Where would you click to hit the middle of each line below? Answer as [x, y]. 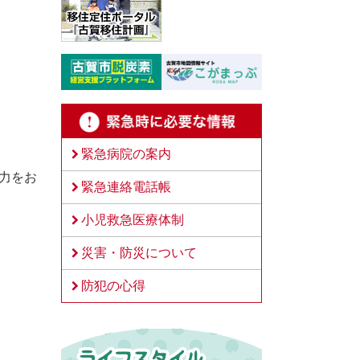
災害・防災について [139, 252]
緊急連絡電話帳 [126, 186]
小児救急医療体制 [133, 219]
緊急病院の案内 [126, 153]
